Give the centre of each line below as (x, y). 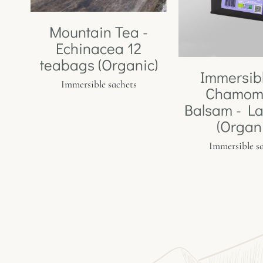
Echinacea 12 (99, 48)
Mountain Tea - (99, 32)
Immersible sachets (99, 85)
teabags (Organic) (99, 65)
